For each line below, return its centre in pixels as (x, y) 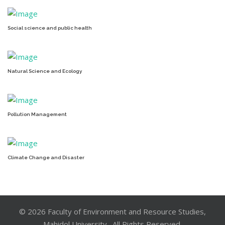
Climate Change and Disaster (46, 157)
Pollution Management (37, 114)
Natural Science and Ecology (45, 71)
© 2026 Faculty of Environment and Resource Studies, (113, 211)
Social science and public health (50, 28)
